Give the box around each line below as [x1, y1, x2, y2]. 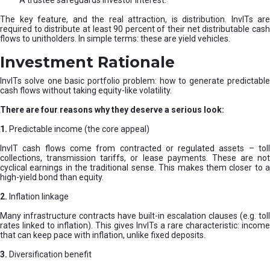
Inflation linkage [7, 192, 69, 202]
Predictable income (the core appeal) [7, 124, 149, 134]
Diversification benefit [7, 250, 92, 260]
